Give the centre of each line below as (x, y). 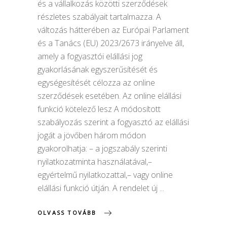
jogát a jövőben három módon (92, 135)
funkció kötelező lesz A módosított (99, 109)
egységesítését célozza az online (96, 82)
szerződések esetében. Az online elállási (109, 96)
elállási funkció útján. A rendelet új (99, 188)
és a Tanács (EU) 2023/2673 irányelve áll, (111, 43)
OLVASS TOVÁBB (67, 212)
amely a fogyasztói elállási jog (90, 56)
